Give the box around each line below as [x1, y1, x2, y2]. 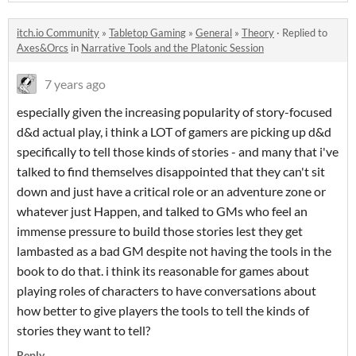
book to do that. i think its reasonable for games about [17, 262, 309, 278]
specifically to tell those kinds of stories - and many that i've [17, 143, 339, 159]
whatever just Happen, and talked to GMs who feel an [17, 203, 308, 219]
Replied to [282, 25, 327, 39]
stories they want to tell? [17, 322, 150, 338]
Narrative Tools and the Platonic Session [81, 41, 264, 54]
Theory [242, 25, 274, 39]
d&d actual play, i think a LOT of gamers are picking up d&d [17, 123, 331, 139]
